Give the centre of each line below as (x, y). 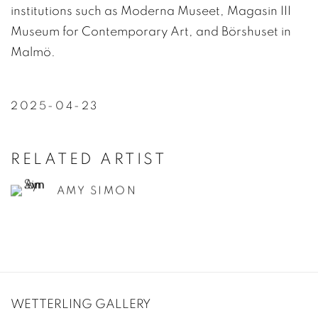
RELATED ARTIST (89, 159)
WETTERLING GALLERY (81, 304)
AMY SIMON (97, 191)
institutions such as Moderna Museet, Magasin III (151, 11)
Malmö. (33, 52)
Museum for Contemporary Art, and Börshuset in (151, 31)
